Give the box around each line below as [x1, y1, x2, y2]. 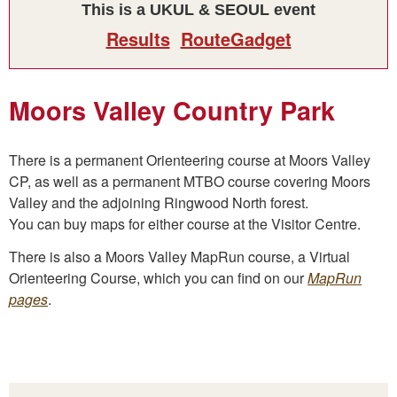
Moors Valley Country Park [9, 92, 335, 128]
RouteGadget [180, 25, 292, 51]
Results [105, 25, 170, 51]
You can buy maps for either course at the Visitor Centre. [9, 214, 361, 235]
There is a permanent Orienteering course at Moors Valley [9, 150, 370, 171]
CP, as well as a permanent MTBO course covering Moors [9, 171, 370, 192]
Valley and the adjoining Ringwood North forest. [9, 192, 308, 214]
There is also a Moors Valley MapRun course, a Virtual [9, 246, 350, 268]
